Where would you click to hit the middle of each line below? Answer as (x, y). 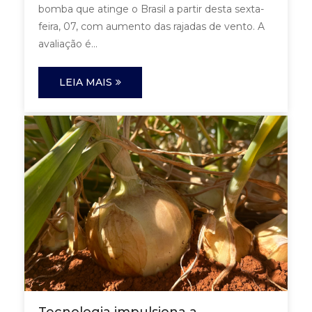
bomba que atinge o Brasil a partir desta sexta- (151, 9)
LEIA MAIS (86, 83)
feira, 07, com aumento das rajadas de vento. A (151, 27)
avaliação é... (68, 44)
